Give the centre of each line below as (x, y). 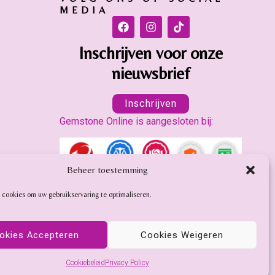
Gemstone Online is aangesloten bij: (137, 121)
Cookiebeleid (85, 263)
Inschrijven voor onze (151, 52)
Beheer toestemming (107, 169)
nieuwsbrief (151, 73)
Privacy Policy (127, 263)
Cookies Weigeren (182, 235)
